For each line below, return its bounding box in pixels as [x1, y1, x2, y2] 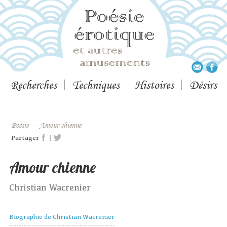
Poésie [16, 121, 29, 130]
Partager [11, 133, 40, 141]
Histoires [134, 78, 174, 92]
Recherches [10, 78, 57, 92]
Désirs [189, 78, 217, 92]
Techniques [72, 78, 120, 92]
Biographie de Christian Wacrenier [9, 213, 115, 221]
